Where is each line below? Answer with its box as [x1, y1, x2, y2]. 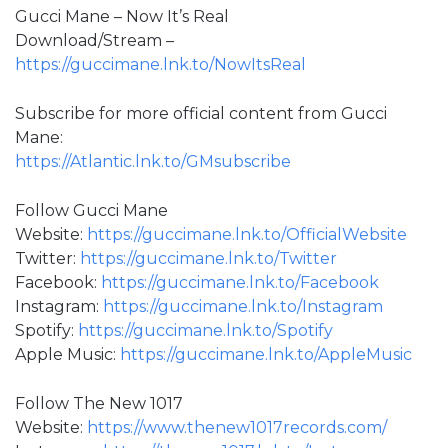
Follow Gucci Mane [15, 200, 168, 220]
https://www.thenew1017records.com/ [87, 417, 387, 437]
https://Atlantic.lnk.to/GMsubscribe [15, 151, 291, 171]
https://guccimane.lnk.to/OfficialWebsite [87, 224, 407, 244]
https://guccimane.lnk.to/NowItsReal [15, 54, 306, 74]
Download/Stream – [15, 30, 174, 50]
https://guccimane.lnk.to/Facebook [101, 272, 379, 292]
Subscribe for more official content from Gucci [15, 103, 387, 123]
